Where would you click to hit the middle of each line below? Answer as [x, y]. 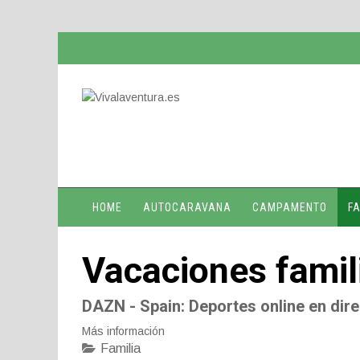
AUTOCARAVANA [187, 207]
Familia [121, 348]
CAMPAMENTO [290, 207]
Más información [123, 331]
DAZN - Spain [131, 306]
